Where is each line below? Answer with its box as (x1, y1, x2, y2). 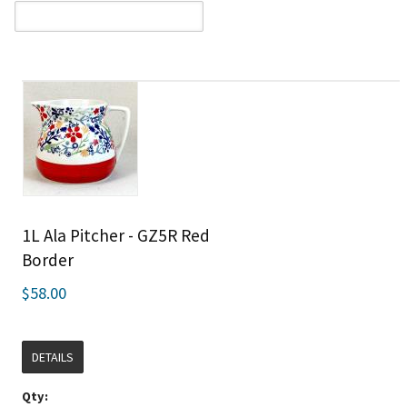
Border (22, 249, 74, 271)
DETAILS (32, 349, 74, 365)
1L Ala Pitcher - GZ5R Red (22, 224, 211, 246)
